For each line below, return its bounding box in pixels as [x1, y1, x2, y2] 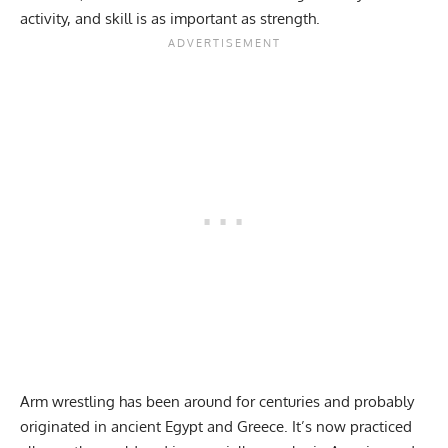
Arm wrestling [20, 392, 115, 412]
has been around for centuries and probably [115, 392, 414, 412]
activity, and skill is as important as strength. [20, 9, 320, 29]
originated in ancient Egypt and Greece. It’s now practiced [20, 417, 412, 437]
